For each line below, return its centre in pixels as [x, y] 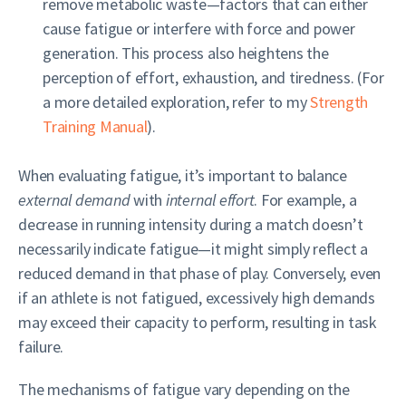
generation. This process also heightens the [186, 53]
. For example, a [305, 200]
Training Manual [95, 126]
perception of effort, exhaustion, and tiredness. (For [213, 77]
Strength [339, 102]
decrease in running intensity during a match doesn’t [191, 224]
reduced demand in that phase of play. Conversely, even [200, 273]
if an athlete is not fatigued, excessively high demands [197, 298]
